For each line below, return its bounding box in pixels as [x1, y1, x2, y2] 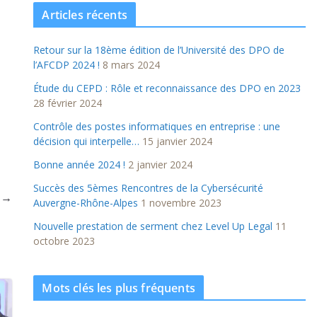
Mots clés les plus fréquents [42, 280, 195, 296]
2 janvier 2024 [128, 158, 193, 171]
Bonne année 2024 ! [33, 158, 126, 171]
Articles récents [42, 7, 127, 23]
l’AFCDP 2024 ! [33, 58, 100, 71]
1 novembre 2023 [141, 196, 222, 209]
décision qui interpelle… [33, 134, 140, 148]
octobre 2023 [33, 234, 96, 248]
